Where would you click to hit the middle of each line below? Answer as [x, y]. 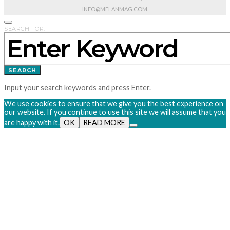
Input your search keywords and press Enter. [78, 87]
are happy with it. [32, 123]
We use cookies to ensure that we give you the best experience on [114, 104]
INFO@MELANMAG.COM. [115, 9]
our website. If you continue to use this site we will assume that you [115, 112]
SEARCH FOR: [25, 29]
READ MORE [104, 123]
